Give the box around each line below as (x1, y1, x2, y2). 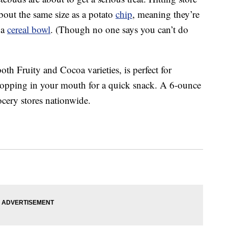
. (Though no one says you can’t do (50, 23, 188, 36)
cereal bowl (7, 23, 50, 36)
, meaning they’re (132, 8, 199, 21)
